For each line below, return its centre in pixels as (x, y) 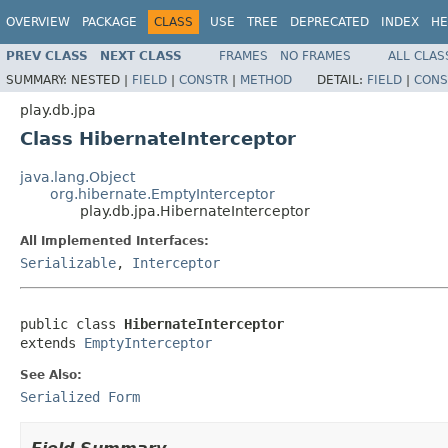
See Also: (51, 374)
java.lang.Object (77, 176)
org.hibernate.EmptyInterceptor (162, 193)
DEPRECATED (329, 22)
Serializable (68, 262)
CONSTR (203, 79)
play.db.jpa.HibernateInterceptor (195, 210)
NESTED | (101, 79)
